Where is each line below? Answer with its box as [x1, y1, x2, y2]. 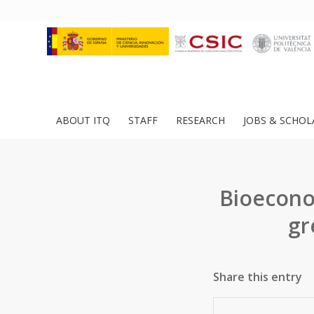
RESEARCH [176, 114, 225, 127]
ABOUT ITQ [56, 114, 110, 127]
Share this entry [213, 269, 302, 285]
